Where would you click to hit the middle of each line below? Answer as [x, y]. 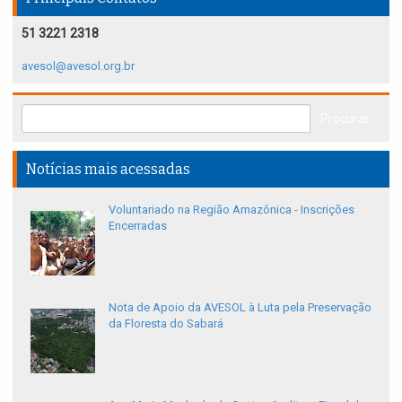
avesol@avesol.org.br [78, 66]
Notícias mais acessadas [108, 169]
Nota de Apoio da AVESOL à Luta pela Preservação [240, 307]
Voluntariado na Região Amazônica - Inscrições [232, 209]
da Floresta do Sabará [166, 323]
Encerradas [138, 225]
